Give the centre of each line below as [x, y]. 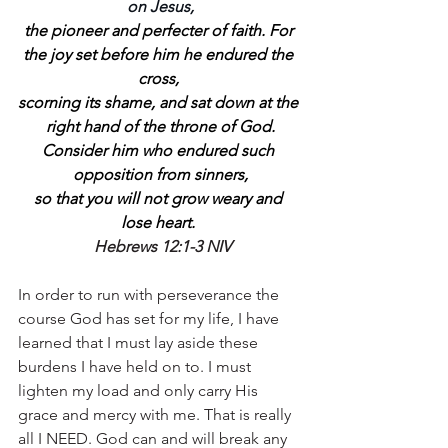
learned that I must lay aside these [140, 342]
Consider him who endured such [160, 150]
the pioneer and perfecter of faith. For [160, 30]
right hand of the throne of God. [160, 126]
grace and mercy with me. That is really [156, 414]
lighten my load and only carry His [140, 390]
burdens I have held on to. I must [136, 366]
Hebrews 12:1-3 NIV [162, 246]
